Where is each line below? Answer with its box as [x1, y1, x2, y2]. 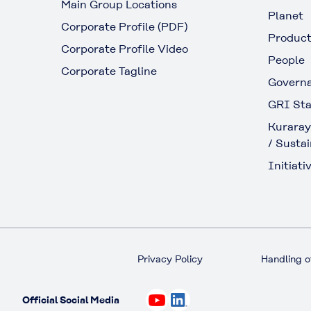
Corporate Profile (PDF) [61, 20, 187, 33]
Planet [268, 9, 303, 22]
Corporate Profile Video [61, 42, 188, 56]
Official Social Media [22, 294, 119, 305]
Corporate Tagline [61, 65, 157, 78]
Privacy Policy [137, 253, 203, 264]
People [268, 53, 305, 67]
